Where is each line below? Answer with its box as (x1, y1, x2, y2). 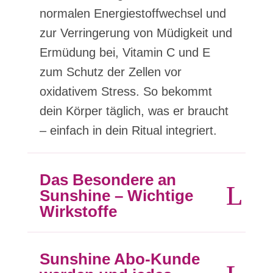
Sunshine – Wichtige (39, 186, 193, 205)
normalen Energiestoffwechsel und (39, 7, 226, 20)
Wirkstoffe (39, 202, 117, 221)
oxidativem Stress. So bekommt (39, 85, 212, 98)
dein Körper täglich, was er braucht (39, 104, 229, 118)
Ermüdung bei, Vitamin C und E (39, 46, 210, 59)
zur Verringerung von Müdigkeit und (39, 26, 232, 40)
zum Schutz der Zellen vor (39, 65, 182, 79)
